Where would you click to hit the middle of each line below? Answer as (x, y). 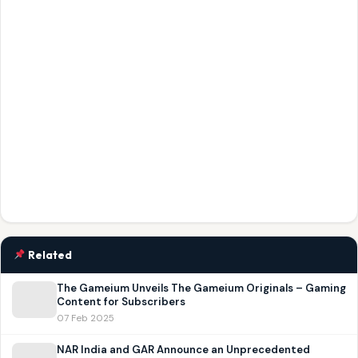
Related (49, 255)
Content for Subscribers (121, 302)
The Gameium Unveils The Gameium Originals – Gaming (201, 288)
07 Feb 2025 (86, 319)
